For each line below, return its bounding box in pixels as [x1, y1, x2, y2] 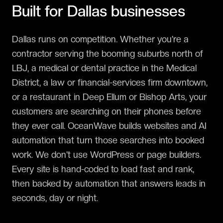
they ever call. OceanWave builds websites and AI [12, 120, 207, 131]
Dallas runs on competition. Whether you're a [12, 34, 189, 44]
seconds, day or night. [12, 193, 98, 203]
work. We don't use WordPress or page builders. [12, 149, 201, 160]
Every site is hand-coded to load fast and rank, [12, 164, 194, 174]
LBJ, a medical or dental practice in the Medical [12, 63, 197, 73]
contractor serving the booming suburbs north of [12, 48, 203, 59]
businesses [107, 2, 185, 20]
